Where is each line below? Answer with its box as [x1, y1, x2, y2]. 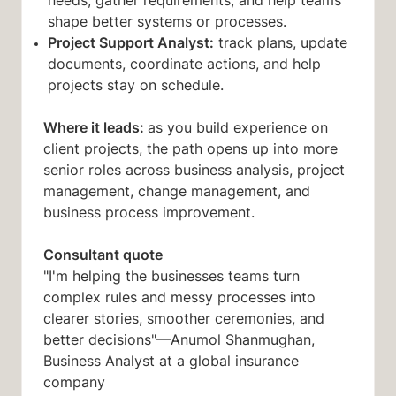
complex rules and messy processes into [43, 287, 316, 308]
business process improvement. [43, 202, 262, 223]
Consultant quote [43, 244, 166, 265]
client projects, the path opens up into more [43, 139, 338, 159]
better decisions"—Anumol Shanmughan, [43, 330, 315, 350]
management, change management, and [43, 181, 310, 202]
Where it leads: [43, 117, 148, 138]
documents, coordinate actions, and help [47, 54, 321, 74]
